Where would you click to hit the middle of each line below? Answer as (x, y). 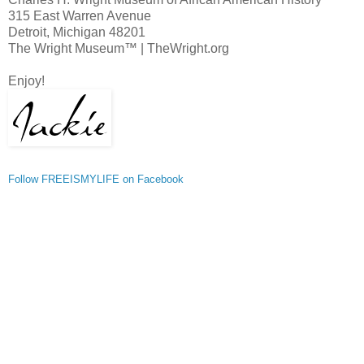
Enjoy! (26, 80)
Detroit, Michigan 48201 (77, 32)
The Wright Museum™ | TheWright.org (119, 48)
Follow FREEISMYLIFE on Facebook (96, 179)
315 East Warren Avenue (80, 15)
